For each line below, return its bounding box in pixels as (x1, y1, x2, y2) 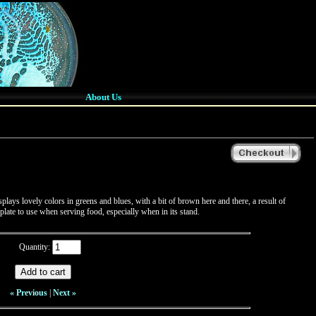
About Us (85, 92, 121, 102)
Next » (53, 288, 76, 298)
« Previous (10, 288, 47, 298)
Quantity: (19, 242, 50, 252)
